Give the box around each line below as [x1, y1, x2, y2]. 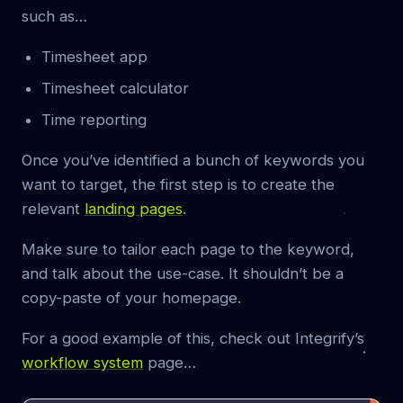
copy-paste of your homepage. [22, 289, 241, 308]
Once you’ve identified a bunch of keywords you [22, 151, 364, 170]
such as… [22, 7, 87, 26]
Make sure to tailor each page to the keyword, [22, 240, 354, 259]
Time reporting [41, 111, 147, 130]
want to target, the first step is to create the [22, 175, 335, 194]
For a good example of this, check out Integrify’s [22, 329, 364, 348]
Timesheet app [41, 48, 148, 67]
